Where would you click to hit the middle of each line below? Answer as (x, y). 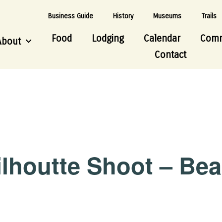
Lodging (108, 38)
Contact (170, 55)
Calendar (162, 38)
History (123, 16)
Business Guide (70, 16)
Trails (209, 16)
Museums (167, 16)
